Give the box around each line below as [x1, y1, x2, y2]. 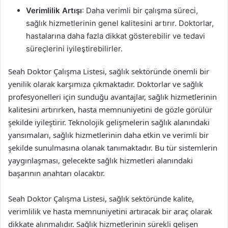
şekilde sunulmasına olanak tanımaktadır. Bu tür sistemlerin [8, 142, 217, 153]
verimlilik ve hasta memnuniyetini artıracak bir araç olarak [8, 206, 212, 216]
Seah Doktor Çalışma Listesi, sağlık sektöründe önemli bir [8, 66, 209, 76]
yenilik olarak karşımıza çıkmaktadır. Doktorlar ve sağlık [8, 79, 203, 89]
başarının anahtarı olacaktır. [8, 168, 105, 178]
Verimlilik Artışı [26, 6, 82, 15]
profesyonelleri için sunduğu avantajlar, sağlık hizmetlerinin [8, 92, 217, 102]
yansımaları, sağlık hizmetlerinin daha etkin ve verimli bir [8, 130, 209, 140]
